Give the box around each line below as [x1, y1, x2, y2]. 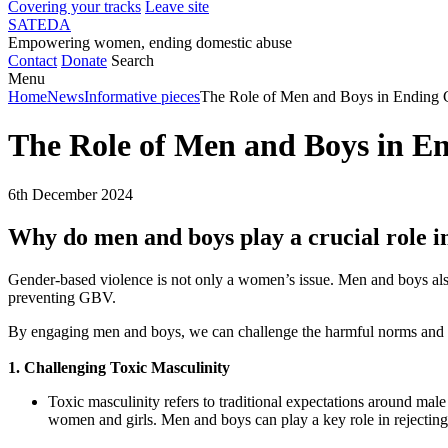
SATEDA [8, 15, 71, 33]
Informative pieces [84, 87, 200, 105]
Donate [61, 51, 107, 69]
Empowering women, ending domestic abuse [8, 33, 292, 51]
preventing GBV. [8, 288, 116, 306]
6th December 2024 [8, 185, 133, 203]
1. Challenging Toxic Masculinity [8, 358, 230, 376]
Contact [8, 51, 57, 69]
